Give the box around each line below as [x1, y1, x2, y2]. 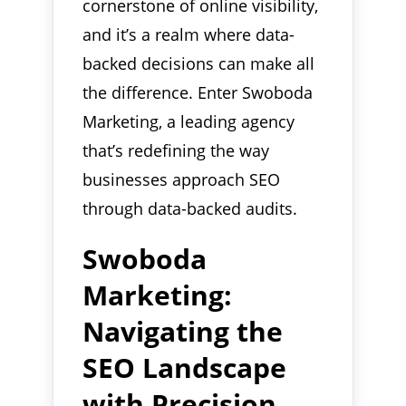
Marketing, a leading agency [82, 110, 295, 132]
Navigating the [82, 312, 284, 350]
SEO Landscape [82, 348, 287, 386]
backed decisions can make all [82, 52, 315, 74]
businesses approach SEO [82, 168, 281, 190]
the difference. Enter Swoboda [82, 81, 314, 103]
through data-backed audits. [82, 197, 298, 219]
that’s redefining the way [82, 139, 270, 161]
